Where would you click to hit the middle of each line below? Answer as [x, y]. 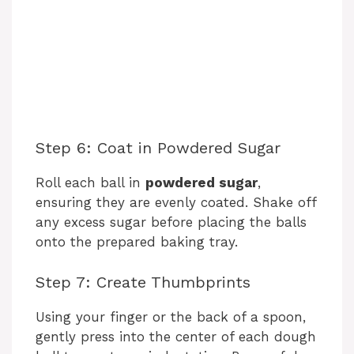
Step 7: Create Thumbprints [143, 282]
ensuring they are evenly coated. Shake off [176, 203]
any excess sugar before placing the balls [171, 222]
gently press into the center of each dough [176, 336]
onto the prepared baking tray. [137, 242]
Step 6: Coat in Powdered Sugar [158, 148]
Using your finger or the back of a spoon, [171, 316]
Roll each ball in [90, 183]
